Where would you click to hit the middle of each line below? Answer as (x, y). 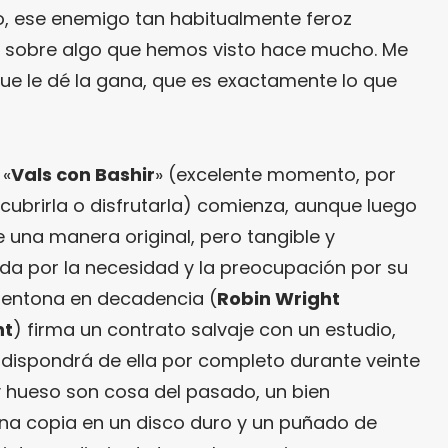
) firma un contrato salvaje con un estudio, (204, 329)
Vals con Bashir (83, 174)
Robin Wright (278, 298)
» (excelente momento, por (275, 174)
